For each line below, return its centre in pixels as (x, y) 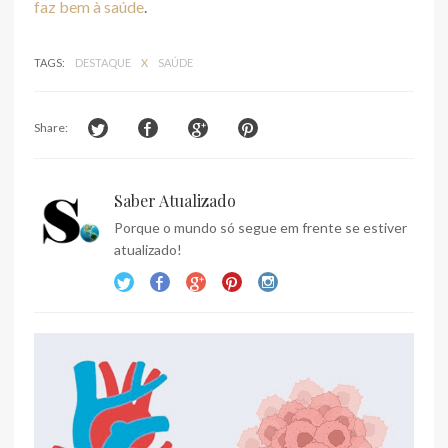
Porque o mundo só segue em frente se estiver (260, 227)
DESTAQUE (104, 62)
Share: (51, 127)
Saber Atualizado (175, 200)
